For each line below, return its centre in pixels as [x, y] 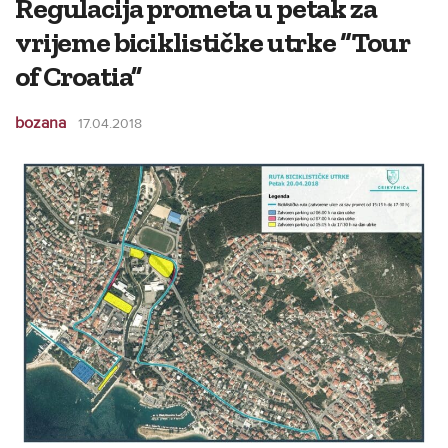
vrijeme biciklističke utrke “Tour [212, 42]
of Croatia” [78, 76]
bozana [40, 123]
